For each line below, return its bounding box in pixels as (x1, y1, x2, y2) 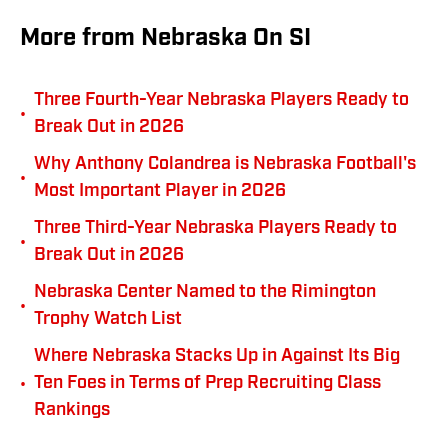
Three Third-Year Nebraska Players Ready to (34, 219, 397, 239)
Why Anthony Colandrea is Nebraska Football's (34, 155, 416, 175)
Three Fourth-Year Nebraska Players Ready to (34, 91, 409, 111)
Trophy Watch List (34, 310, 182, 330)
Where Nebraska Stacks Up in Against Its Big (34, 347, 400, 367)
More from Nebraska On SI (20, 27, 311, 52)
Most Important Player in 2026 (34, 182, 286, 202)
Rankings (34, 401, 110, 421)
